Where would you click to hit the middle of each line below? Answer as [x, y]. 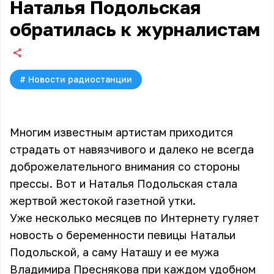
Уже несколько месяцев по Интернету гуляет [135, 218]
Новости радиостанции [80, 79]
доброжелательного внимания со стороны [125, 166]
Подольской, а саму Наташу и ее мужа [114, 252]
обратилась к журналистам [135, 29]
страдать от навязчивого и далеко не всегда [132, 149]
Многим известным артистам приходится [121, 132]
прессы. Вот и [49, 183]
